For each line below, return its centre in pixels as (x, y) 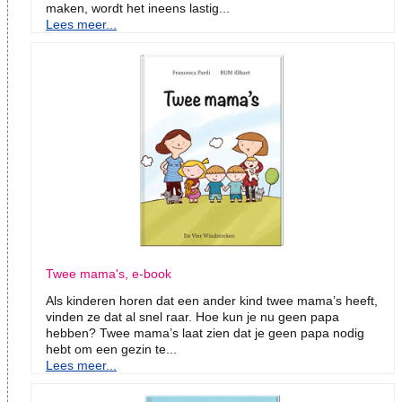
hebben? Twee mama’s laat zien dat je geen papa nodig (205, 333)
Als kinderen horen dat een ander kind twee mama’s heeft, (212, 301)
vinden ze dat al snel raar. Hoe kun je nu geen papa (192, 317)
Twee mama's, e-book (109, 274)
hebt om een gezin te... (111, 350)
